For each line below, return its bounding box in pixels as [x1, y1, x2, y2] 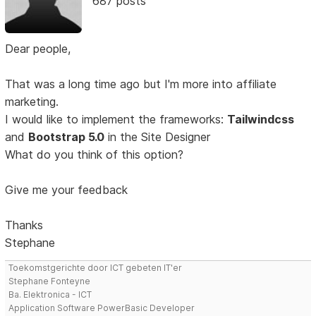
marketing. [5, 95, 59, 109]
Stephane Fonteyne [8, 276, 91, 287]
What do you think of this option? [5, 147, 184, 162]
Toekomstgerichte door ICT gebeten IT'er [8, 262, 183, 274]
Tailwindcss [227, 112, 295, 127]
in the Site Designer [104, 130, 211, 145]
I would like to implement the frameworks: [5, 112, 228, 127]
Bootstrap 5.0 [28, 130, 105, 145]
